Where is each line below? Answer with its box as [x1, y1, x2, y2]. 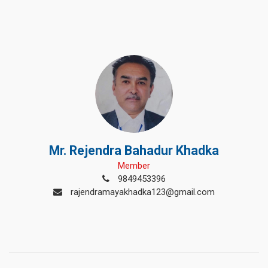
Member [118, 160, 150, 171]
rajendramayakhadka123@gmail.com [68, 187, 215, 197]
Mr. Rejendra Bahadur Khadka [49, 143, 219, 158]
